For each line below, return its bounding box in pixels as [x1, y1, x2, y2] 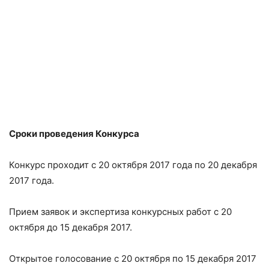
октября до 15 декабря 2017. [9, 221, 132, 233]
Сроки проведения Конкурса [9, 127, 139, 139]
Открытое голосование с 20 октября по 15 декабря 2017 [9, 252, 256, 264]
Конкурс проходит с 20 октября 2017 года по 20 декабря [9, 159, 257, 171]
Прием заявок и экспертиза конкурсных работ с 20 [9, 205, 232, 217]
